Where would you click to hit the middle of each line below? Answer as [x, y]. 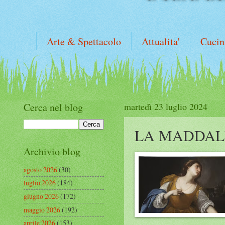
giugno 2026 [41, 196]
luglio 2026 [40, 183]
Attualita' [161, 41]
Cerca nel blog [53, 107]
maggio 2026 [42, 209]
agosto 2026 [40, 169]
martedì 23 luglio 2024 [166, 106]
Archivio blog [52, 151]
